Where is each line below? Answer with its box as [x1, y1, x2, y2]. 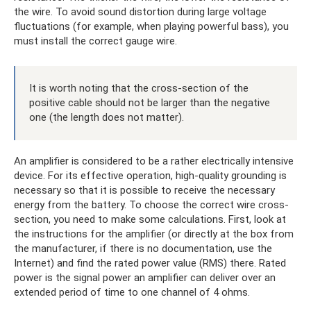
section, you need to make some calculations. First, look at [14, 213, 286, 226]
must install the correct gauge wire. [14, 35, 177, 48]
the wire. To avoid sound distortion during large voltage [14, 6, 267, 19]
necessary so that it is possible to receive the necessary [14, 184, 275, 197]
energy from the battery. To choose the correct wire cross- [14, 199, 289, 212]
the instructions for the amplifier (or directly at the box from [14, 228, 294, 241]
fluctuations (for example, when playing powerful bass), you [14, 20, 289, 33]
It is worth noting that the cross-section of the [29, 82, 249, 95]
